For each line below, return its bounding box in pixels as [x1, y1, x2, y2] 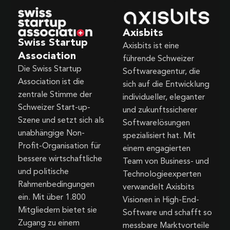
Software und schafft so [123, 209, 212, 218]
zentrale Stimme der [18, 90, 92, 99]
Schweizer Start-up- [18, 103, 90, 112]
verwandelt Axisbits [123, 183, 195, 192]
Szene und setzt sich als [18, 116, 104, 125]
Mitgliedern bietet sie [18, 206, 97, 215]
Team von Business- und [123, 158, 209, 166]
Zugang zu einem [18, 219, 80, 227]
